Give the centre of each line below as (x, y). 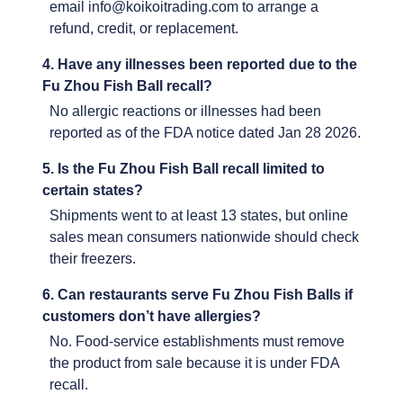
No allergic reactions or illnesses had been (185, 112)
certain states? (93, 191)
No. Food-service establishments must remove (197, 342)
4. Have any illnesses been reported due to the (200, 65)
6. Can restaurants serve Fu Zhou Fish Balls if (197, 295)
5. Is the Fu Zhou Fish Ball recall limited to (184, 169)
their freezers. (93, 259)
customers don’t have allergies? (152, 317)
